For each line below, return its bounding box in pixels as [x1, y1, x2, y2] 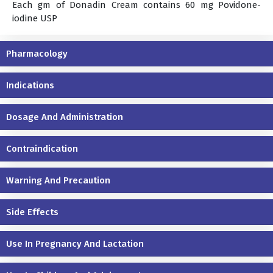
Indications [6, 79, 54, 91]
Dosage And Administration [6, 111, 123, 122]
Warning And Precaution [6, 174, 110, 186]
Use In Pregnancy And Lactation [6, 238, 144, 249]
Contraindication [6, 143, 78, 154]
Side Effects [6, 206, 58, 218]
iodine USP [12, 12, 57, 24]
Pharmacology [6, 48, 68, 59]
